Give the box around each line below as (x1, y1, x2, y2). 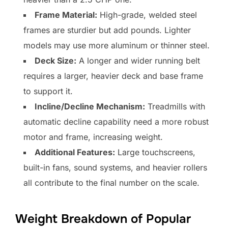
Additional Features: (35, 147, 115, 158)
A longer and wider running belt (76, 55, 200, 66)
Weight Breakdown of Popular (15, 211, 191, 227)
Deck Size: (35, 55, 76, 66)
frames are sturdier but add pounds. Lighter (23, 25, 191, 36)
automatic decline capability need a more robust (23, 117, 209, 127)
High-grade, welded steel (97, 10, 197, 20)
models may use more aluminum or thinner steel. (23, 40, 210, 51)
